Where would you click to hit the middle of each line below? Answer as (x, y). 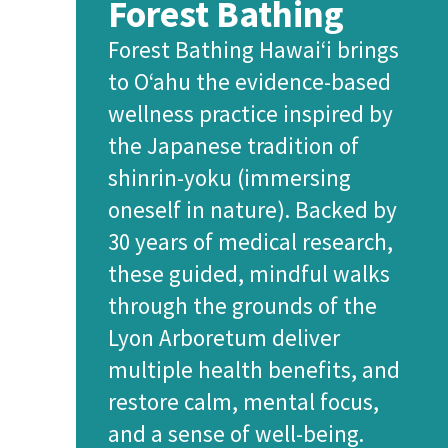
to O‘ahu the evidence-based (249, 81)
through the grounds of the (242, 305)
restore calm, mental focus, (243, 401)
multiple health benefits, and (254, 369)
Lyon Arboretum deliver (224, 337)
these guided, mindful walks (249, 273)
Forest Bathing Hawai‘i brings (253, 49)
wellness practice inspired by (250, 113)
